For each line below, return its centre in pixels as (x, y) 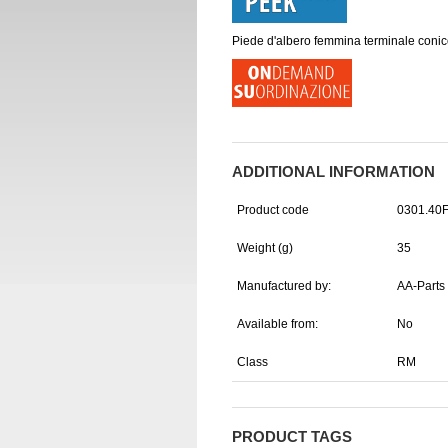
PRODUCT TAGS (292, 436)
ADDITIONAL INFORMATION (333, 171)
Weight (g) (265, 247)
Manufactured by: (284, 285)
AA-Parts (421, 285)
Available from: (277, 323)
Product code (273, 209)
